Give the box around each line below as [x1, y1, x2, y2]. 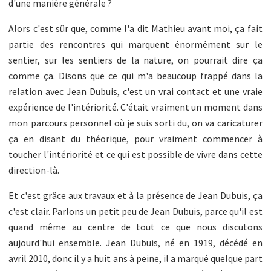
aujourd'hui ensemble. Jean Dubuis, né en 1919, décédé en [8, 236, 263, 249]
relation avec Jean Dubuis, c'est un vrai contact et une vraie [8, 85, 263, 97]
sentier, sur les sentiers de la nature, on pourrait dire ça [8, 53, 263, 66]
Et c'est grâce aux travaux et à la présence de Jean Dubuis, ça [8, 189, 263, 201]
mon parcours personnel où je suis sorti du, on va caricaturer [8, 116, 263, 129]
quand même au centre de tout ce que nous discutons [8, 220, 263, 233]
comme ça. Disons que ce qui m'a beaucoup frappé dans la [8, 69, 263, 82]
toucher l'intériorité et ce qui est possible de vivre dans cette [8, 148, 263, 160]
